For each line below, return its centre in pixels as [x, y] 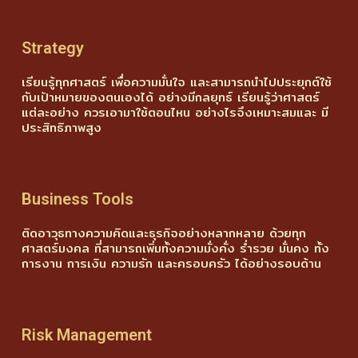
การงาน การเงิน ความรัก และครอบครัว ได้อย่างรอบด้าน [171, 263]
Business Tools [78, 199]
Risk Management [87, 334]
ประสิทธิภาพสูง [62, 127]
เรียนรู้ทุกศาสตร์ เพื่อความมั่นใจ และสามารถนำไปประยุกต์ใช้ [177, 82]
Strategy [53, 48]
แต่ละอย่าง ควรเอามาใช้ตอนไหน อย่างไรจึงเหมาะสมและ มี [175, 112]
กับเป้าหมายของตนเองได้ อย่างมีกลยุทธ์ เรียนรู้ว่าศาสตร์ [171, 97]
